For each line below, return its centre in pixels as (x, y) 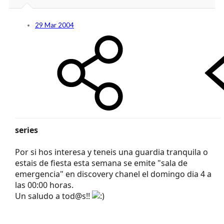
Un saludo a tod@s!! (53, 196)
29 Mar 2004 (54, 25)
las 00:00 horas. (44, 185)
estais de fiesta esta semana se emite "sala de (101, 163)
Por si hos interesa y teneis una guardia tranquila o (111, 152)
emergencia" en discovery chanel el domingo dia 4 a (113, 174)
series (26, 130)
